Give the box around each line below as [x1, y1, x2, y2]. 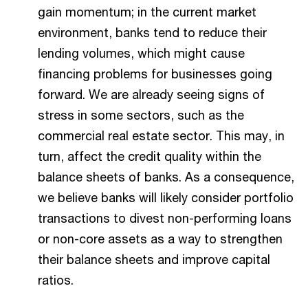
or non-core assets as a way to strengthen [38, 230, 283, 246]
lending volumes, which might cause [38, 45, 245, 60]
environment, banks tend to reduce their [38, 24, 267, 40]
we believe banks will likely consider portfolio [38, 189, 294, 205]
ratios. [38, 272, 74, 287]
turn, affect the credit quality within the [38, 148, 261, 164]
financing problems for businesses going [38, 65, 272, 81]
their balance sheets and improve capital [38, 251, 270, 267]
